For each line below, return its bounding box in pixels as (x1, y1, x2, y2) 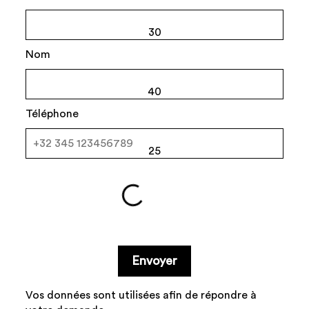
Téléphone (26, 108, 79, 120)
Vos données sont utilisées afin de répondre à (26, 290, 257, 301)
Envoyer (132, 255, 177, 268)
